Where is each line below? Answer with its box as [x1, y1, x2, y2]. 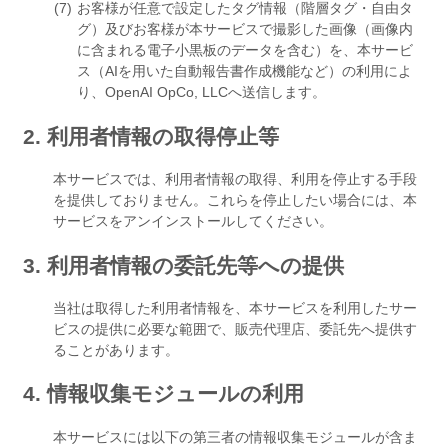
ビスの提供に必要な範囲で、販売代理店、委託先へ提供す [53, 321, 417, 338]
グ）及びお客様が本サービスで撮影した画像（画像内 [77, 21, 413, 38]
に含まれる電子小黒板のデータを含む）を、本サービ [77, 42, 413, 59]
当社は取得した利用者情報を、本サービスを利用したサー [53, 300, 417, 317]
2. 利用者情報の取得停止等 [23, 124, 279, 148]
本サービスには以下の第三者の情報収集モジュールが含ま [53, 428, 417, 445]
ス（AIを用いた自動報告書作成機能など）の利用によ [77, 63, 412, 80]
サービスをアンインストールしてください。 [53, 213, 333, 230]
